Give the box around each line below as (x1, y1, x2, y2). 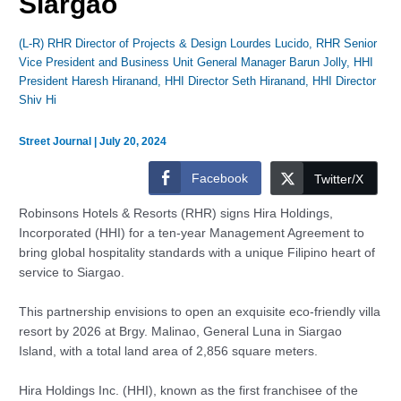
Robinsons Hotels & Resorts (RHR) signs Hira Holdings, (19, 207, 334, 221)
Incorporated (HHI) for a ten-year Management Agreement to (19, 226, 365, 241)
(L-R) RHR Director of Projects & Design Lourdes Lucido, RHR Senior (19, 37, 378, 51)
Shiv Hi (19, 93, 57, 107)
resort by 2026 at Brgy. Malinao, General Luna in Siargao (19, 325, 343, 339)
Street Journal (19, 134, 95, 148)
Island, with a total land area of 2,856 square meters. (19, 345, 319, 359)
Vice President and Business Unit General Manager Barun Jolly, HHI (19, 55, 374, 70)
